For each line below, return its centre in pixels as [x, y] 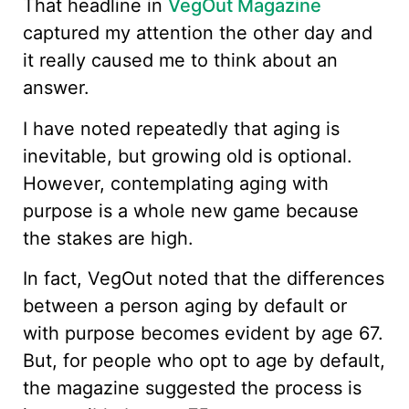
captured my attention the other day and [198, 33]
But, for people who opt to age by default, [204, 361]
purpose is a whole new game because [191, 210]
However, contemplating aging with [176, 183]
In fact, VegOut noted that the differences [204, 279]
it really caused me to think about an [180, 61]
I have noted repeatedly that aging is [181, 128]
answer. [56, 88]
